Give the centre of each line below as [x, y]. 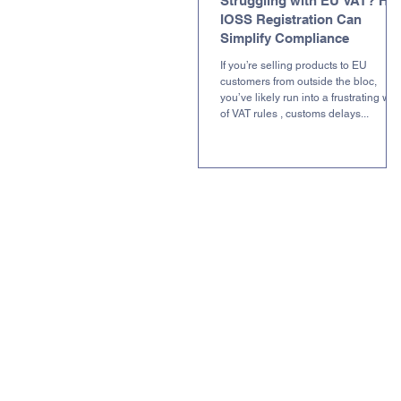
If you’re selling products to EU [294, 65]
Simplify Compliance [285, 38]
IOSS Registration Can [291, 19]
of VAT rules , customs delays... [294, 113]
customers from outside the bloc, [299, 81]
